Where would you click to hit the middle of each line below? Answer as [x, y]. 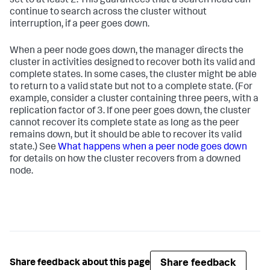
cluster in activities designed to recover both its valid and [132, 63]
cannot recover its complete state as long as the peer [124, 123]
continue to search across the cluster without [108, 12]
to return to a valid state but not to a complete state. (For [131, 87]
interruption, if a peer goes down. [80, 24]
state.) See [34, 147]
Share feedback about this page [80, 264]
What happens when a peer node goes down [152, 147]
